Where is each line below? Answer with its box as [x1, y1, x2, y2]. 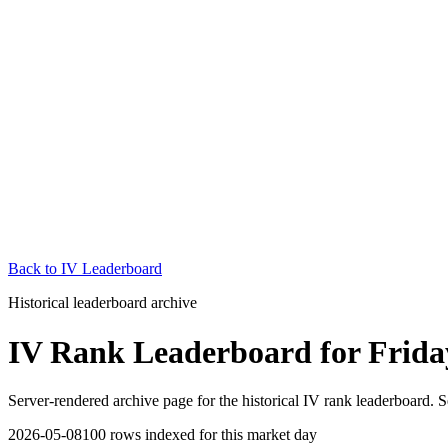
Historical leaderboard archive [8, 294, 197, 312]
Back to [8, 260, 61, 278]
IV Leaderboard [61, 260, 162, 278]
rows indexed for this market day [106, 426, 317, 444]
